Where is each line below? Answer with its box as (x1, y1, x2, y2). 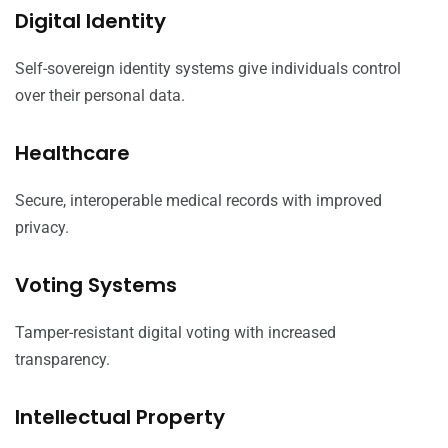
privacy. (15, 218, 69, 238)
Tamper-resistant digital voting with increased (15, 323, 336, 343)
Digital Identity (15, 7, 166, 36)
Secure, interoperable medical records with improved (15, 191, 382, 211)
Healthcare (15, 139, 130, 168)
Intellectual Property (15, 403, 225, 432)
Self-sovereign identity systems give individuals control (15, 59, 401, 79)
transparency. (15, 350, 110, 370)
